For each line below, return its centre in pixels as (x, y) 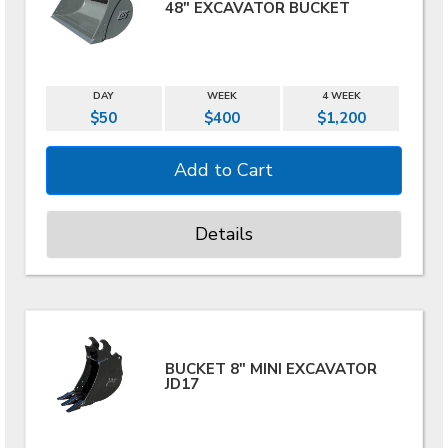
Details (223, 234)
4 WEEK (341, 96)
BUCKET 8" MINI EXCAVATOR (271, 368)
